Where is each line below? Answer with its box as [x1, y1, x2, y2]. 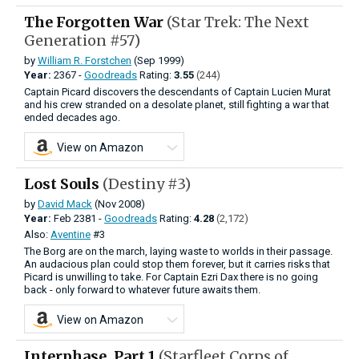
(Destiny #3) [103, 174, 191, 193]
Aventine [50, 228, 91, 240]
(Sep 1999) [131, 54, 184, 67]
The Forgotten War [24, 12, 167, 31]
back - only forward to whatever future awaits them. [24, 283, 260, 296]
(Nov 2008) [92, 197, 145, 210]
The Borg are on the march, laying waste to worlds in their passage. [24, 244, 333, 257]
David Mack [38, 197, 92, 210]
